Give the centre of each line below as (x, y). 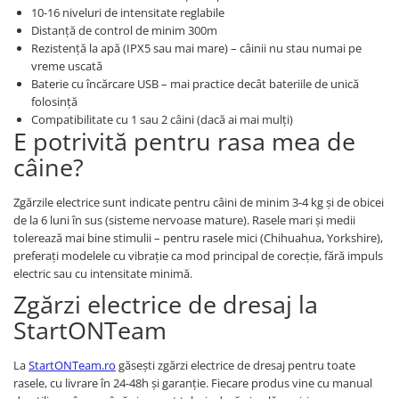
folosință (54, 102)
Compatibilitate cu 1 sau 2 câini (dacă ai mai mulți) (162, 120)
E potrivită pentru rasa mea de (184, 142)
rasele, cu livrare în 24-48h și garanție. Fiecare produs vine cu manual (193, 383)
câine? (49, 167)
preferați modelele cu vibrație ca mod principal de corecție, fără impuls (198, 256)
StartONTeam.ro (72, 366)
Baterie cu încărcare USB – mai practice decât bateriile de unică (195, 84)
